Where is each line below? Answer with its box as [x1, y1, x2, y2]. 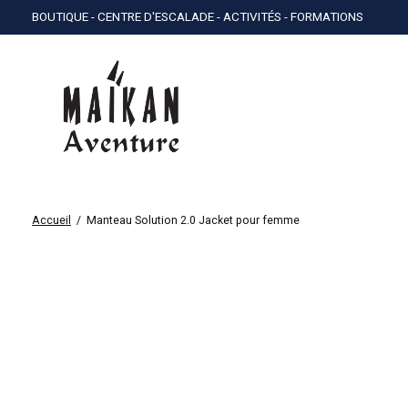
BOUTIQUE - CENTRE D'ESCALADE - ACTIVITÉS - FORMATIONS [32, 8, 363, 27]
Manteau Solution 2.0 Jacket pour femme [86, 212, 300, 229]
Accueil [32, 212, 71, 229]
